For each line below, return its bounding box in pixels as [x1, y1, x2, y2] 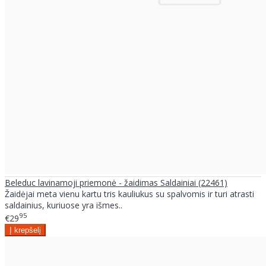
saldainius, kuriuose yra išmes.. [5, 199, 122, 211]
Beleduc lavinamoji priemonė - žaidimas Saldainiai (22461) [5, 177, 227, 189]
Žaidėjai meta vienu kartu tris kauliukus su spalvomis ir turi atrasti [5, 188, 254, 200]
